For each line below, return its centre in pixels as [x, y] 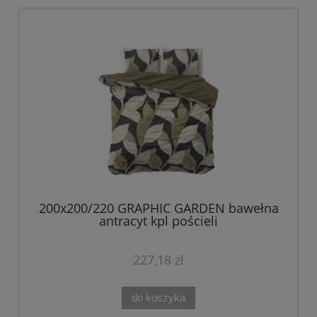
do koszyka [158, 297]
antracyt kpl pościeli [158, 221]
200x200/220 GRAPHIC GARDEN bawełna [158, 208]
